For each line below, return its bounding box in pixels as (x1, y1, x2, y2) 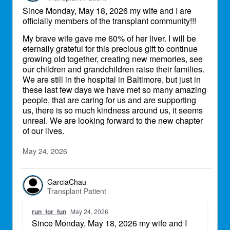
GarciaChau (47, 176, 86, 187)
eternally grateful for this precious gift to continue (23, 43, 198, 54)
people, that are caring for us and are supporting (23, 94, 196, 106)
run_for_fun (32, 207, 66, 216)
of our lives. (23, 125, 64, 137)
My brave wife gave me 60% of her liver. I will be (23, 32, 196, 44)
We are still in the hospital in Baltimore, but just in (23, 73, 201, 85)
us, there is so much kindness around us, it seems (23, 104, 203, 116)
